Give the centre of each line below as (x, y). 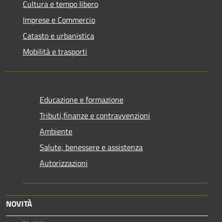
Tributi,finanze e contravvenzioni (95, 115)
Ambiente (56, 131)
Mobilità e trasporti (55, 51)
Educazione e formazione (82, 99)
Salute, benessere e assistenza (91, 147)
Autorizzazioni (64, 163)
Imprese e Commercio (59, 20)
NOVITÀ (19, 203)
